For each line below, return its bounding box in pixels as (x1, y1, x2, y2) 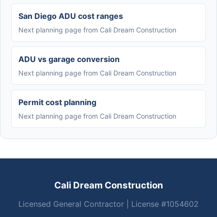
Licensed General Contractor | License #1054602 (18, 199, 199, 209)
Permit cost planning (18, 97, 96, 107)
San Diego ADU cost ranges (18, 11, 123, 21)
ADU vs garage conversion (18, 54, 120, 64)
